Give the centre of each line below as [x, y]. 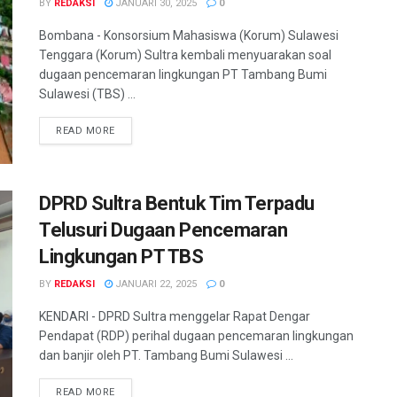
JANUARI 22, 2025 [155, 284]
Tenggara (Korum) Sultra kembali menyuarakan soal [185, 54]
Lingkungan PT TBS [121, 257]
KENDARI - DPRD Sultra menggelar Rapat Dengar [175, 317]
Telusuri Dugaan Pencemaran [163, 230]
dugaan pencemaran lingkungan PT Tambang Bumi [183, 74]
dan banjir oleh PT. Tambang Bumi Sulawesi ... [166, 356]
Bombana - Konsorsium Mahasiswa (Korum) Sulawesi [189, 35]
